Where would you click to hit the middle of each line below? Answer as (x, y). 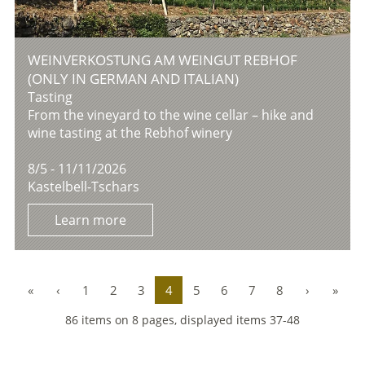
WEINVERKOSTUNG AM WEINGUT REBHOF (163, 60)
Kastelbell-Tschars (84, 187)
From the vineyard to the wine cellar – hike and (171, 115)
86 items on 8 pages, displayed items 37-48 (182, 319)
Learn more (91, 220)
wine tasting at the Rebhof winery (130, 133)
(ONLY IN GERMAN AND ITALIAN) (134, 79)
